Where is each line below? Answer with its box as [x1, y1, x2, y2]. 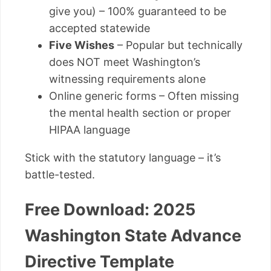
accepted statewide [49, 21, 150, 34]
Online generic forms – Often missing [49, 89, 239, 102]
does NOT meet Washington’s [49, 55, 200, 68]
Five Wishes [49, 38, 114, 51]
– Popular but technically [114, 38, 243, 51]
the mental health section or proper [49, 106, 231, 119]
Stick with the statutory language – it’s [25, 151, 221, 164]
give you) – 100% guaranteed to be [49, 4, 226, 18]
